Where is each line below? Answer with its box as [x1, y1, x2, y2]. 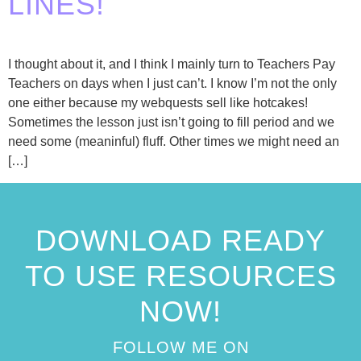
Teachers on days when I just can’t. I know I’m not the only [8, 77, 337, 91]
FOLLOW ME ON [112, 338, 249, 356]
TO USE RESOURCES [24, 259, 337, 293]
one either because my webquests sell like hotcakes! [8, 96, 308, 110]
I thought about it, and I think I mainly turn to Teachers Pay [8, 57, 335, 72]
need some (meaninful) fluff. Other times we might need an [8, 135, 339, 149]
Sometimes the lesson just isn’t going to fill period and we [8, 115, 334, 130]
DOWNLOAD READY [35, 223, 326, 257]
